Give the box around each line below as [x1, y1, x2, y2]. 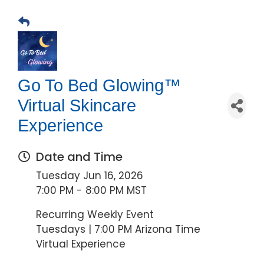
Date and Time [36, 148, 123, 165]
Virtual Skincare [18, 96, 136, 115]
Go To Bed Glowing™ [18, 76, 181, 95]
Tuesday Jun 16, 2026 [36, 169, 143, 183]
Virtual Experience [36, 237, 126, 251]
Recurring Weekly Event [36, 207, 154, 222]
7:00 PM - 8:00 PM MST [36, 183, 147, 197]
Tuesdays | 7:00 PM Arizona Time [36, 222, 200, 236]
